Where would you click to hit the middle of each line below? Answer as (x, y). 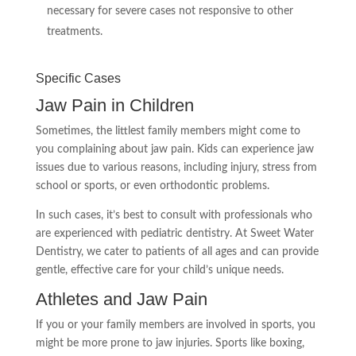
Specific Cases (78, 78)
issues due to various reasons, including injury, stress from (176, 168)
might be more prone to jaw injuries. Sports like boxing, (170, 343)
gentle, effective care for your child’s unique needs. (159, 270)
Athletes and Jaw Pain (121, 299)
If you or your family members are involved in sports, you (175, 325)
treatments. (74, 32)
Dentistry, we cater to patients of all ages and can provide (177, 252)
